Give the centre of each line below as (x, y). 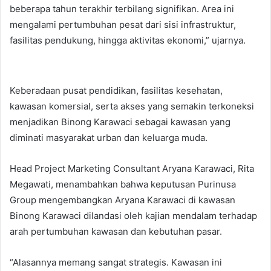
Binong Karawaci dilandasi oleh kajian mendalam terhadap (133, 215)
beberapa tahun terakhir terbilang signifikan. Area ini (122, 8)
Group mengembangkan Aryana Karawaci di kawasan (122, 200)
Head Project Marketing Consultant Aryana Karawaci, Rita (132, 168)
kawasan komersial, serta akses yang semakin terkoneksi (132, 106)
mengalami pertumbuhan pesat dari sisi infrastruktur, (123, 24)
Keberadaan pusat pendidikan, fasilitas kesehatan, (116, 90)
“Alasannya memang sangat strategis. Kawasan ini (116, 262)
